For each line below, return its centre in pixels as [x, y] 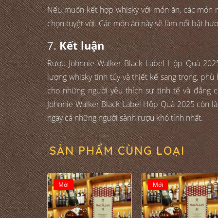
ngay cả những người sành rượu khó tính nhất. [125, 118]
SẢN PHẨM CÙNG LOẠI [117, 151]
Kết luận [82, 45]
